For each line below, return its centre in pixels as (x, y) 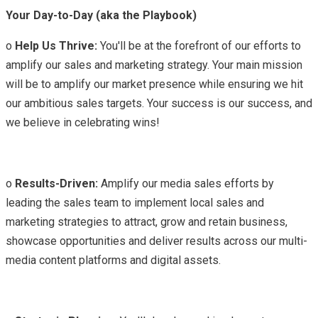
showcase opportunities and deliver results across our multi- (157, 241)
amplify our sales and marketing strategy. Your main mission (154, 65)
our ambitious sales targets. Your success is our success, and (159, 103)
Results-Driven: (56, 183)
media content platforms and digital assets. (113, 260)
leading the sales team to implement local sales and (135, 202)
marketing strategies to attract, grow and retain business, (147, 221)
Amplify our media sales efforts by (186, 183)
